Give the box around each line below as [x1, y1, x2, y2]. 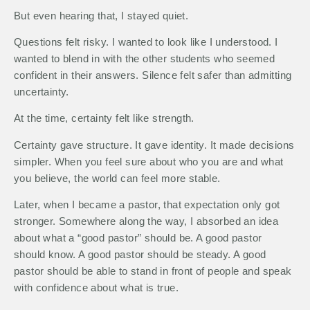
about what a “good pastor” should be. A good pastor [14, 232, 262, 244]
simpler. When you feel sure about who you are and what [14, 155, 284, 167]
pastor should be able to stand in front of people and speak [14, 265, 292, 277]
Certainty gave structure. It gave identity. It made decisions [14, 138, 295, 151]
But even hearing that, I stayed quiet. [14, 9, 189, 21]
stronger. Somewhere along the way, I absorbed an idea [14, 215, 279, 228]
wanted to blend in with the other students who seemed [14, 53, 275, 65]
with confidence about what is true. [14, 282, 179, 294]
